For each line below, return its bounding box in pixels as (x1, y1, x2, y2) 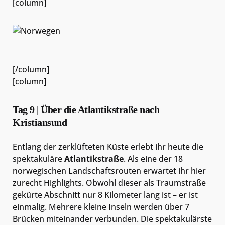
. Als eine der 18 (124, 153, 183, 164)
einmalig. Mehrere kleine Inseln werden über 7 (13, 201, 189, 212)
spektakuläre (13, 153, 64, 164)
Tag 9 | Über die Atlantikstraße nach (13, 103, 159, 115)
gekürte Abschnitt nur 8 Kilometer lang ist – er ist (13, 189, 198, 200)
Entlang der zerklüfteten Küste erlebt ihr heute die (13, 141, 203, 152)
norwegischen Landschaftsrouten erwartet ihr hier (13, 165, 206, 176)
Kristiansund (13, 116, 67, 128)
